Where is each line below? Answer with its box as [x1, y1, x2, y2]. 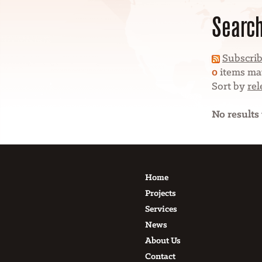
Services [145, 205, 177, 214]
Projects [145, 189, 176, 198]
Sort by [211, 81, 245, 92]
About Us [145, 236, 181, 246]
